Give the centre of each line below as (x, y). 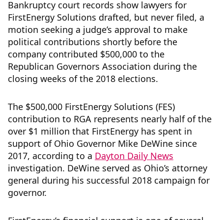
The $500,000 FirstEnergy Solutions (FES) (91, 107)
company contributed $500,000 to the (86, 54)
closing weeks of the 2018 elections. (84, 79)
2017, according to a (51, 156)
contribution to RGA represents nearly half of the (110, 119)
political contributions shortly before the (93, 42)
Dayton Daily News (134, 156)
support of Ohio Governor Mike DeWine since (102, 144)
